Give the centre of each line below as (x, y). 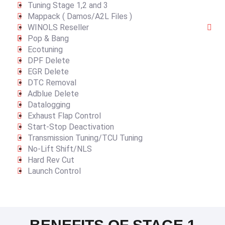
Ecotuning (45, 49)
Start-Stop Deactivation (71, 127)
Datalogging (49, 104)
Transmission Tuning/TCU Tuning (85, 138)
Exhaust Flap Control (64, 116)
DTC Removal (52, 82)
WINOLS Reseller (58, 27)
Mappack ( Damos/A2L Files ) (80, 16)
